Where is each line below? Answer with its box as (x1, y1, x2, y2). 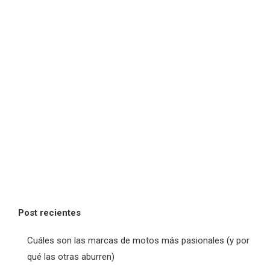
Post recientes (18, 207, 81, 218)
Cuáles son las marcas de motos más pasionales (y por (27, 235, 250, 246)
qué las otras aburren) (27, 251, 115, 262)
